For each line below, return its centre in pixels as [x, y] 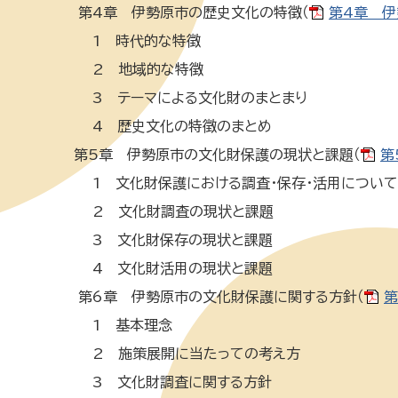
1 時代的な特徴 [132, 41]
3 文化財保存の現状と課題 [168, 240]
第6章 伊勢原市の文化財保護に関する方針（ [214, 297]
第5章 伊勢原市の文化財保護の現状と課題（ [212, 155]
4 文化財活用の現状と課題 [168, 268]
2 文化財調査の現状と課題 [169, 211]
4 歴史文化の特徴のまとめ [175, 126]
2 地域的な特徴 [134, 69]
